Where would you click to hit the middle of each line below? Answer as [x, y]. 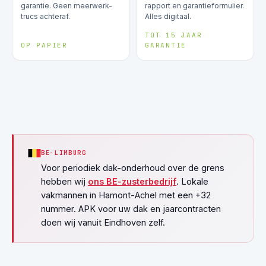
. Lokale [192, 181]
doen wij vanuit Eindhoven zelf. [103, 222]
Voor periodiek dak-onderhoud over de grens [133, 167]
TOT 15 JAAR [174, 35]
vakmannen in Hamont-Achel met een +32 [126, 195]
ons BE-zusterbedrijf [132, 181]
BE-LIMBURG [64, 152]
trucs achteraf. [45, 16]
